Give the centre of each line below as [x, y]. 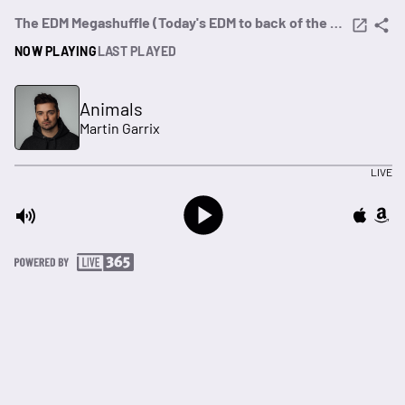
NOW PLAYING [56, 51]
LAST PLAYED [137, 51]
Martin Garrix [120, 128]
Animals [111, 108]
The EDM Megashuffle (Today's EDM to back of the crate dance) [336, 22]
